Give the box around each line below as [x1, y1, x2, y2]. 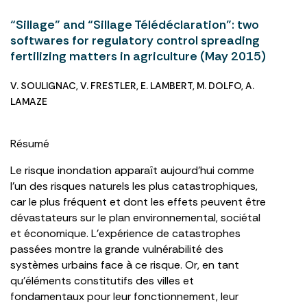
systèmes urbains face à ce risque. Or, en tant [10, 258, 239, 272]
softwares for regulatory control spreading [10, 32, 260, 49]
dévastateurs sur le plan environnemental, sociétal [10, 210, 260, 225]
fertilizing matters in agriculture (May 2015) [10, 48, 266, 64]
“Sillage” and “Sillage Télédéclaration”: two [10, 16, 259, 33]
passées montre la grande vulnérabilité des [10, 242, 223, 256]
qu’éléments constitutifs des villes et [10, 273, 194, 288]
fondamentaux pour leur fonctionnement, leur [10, 289, 238, 304]
